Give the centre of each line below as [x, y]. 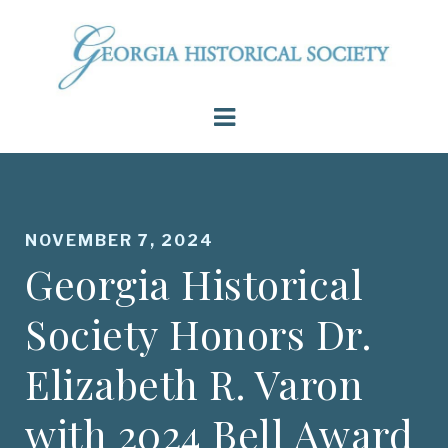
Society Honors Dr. [198, 333]
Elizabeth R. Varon [194, 383]
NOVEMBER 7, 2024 [119, 240]
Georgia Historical [194, 283]
